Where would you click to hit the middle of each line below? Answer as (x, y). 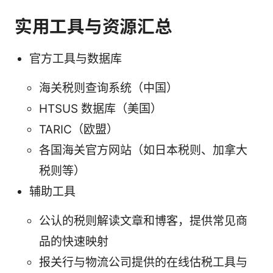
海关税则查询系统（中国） (108, 88)
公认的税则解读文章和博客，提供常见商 (143, 221)
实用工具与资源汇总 (94, 27)
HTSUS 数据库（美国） (101, 109)
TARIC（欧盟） (79, 130)
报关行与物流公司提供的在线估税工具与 (143, 263)
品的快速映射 (74, 242)
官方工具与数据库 (76, 59)
